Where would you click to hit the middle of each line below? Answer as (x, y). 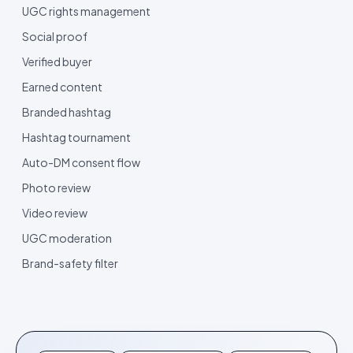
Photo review (56, 187)
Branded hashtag (67, 111)
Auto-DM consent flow (81, 162)
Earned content (62, 86)
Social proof (55, 36)
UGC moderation (67, 238)
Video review (55, 212)
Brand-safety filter (70, 263)
